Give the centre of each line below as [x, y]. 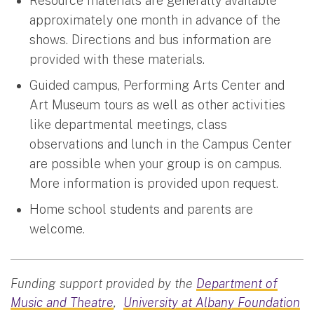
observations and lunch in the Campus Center [161, 144]
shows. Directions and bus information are [150, 39]
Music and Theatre [62, 302]
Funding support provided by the [103, 283]
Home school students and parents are [141, 209]
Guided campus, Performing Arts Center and [157, 85]
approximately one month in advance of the [155, 20]
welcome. [59, 228]
